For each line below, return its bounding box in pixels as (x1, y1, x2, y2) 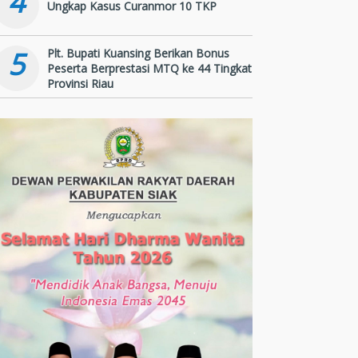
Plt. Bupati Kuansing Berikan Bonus (47, 45, 229, 61)
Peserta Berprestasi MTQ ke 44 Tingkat (47, 60, 252, 76)
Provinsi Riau (47, 75, 113, 91)
